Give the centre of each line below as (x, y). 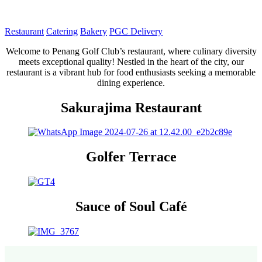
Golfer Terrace (131, 157)
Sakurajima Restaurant (131, 107)
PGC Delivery (136, 31)
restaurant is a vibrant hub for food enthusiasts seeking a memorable (131, 72)
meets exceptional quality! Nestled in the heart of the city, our (131, 61)
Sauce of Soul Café (131, 207)
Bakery (94, 31)
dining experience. (131, 82)
